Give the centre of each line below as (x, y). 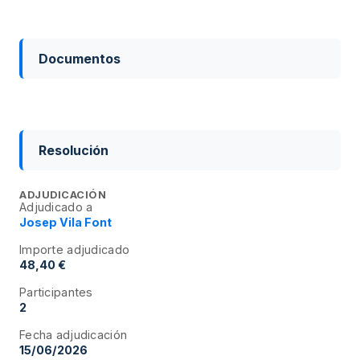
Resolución (74, 150)
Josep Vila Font (65, 222)
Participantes (56, 292)
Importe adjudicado (75, 249)
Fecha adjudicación (74, 334)
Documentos (80, 58)
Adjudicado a (56, 207)
